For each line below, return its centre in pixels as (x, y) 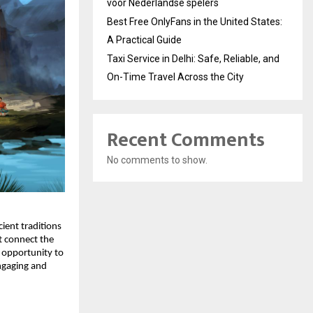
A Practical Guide (144, 40)
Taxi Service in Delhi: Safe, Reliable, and (193, 59)
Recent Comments (186, 140)
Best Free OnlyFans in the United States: (195, 22)
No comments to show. (157, 160)
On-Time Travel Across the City (175, 77)
